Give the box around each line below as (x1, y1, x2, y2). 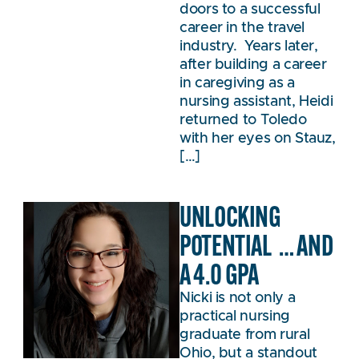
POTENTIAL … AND (179, 227, 334, 264)
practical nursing (179, 309, 290, 325)
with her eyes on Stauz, (179, 131, 336, 146)
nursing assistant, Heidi (179, 94, 333, 109)
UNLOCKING (179, 198, 281, 235)
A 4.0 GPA (179, 256, 259, 292)
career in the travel (179, 20, 305, 35)
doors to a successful (179, 2, 321, 17)
